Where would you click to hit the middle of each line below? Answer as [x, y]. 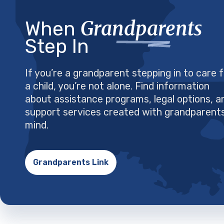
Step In [57, 46]
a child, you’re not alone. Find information [117, 86]
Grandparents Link [71, 162]
